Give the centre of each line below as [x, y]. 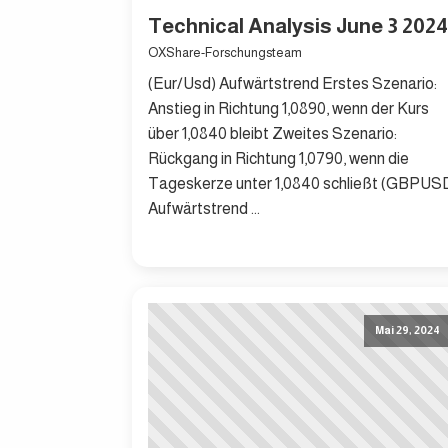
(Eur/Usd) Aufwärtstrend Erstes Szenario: [292, 84]
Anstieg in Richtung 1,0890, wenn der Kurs [288, 109]
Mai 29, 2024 [408, 330]
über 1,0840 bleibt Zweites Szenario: [272, 134]
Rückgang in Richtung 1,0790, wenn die [278, 159]
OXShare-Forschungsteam [225, 53]
